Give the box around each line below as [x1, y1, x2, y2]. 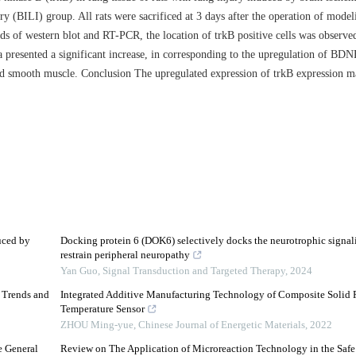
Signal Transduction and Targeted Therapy [102, 265, 285, 277]
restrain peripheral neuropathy [60, 250, 190, 261]
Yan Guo [60, 265, 98, 277]
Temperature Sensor [60, 304, 145, 315]
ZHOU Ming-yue [60, 319, 133, 331]
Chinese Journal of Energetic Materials [137, 319, 305, 331]
